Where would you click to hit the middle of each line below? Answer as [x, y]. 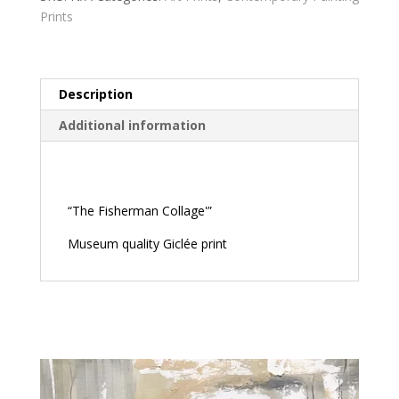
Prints [56, 16]
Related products [122, 333]
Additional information [132, 125]
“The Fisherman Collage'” [139, 210]
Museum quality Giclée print [147, 243]
